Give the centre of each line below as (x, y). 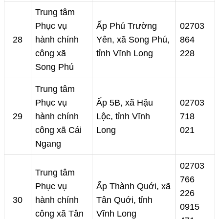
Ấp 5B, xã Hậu (125, 103)
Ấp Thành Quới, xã (133, 186)
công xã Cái (58, 130)
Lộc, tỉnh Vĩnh (123, 117)
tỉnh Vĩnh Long (125, 54)
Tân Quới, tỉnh (124, 200)
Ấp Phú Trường (127, 26)
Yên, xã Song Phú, (133, 40)
